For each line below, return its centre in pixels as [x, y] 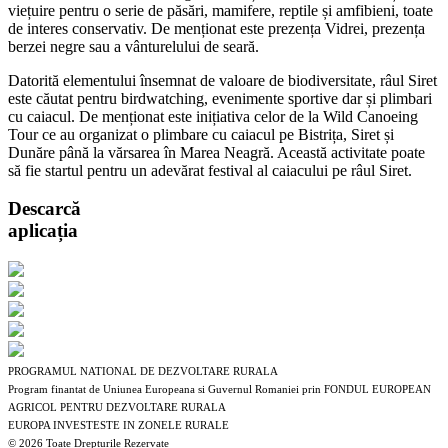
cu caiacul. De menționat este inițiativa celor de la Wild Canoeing [213, 116]
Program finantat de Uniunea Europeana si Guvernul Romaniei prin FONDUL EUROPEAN [219, 389]
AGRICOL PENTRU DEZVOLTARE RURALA [117, 407]
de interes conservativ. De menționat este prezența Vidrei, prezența [216, 28]
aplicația [43, 231]
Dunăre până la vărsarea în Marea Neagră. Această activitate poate [216, 152]
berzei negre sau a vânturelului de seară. [133, 46]
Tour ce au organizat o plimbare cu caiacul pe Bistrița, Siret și [201, 134]
